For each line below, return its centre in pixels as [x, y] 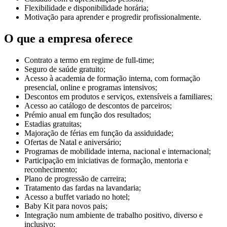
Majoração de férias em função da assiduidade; [99, 133]
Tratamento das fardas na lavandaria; [83, 187]
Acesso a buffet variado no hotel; [77, 197]
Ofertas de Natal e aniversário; [73, 142]
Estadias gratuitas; [53, 124]
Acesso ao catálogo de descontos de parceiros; [98, 105]
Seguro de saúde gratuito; [65, 69]
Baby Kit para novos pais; [66, 206]
